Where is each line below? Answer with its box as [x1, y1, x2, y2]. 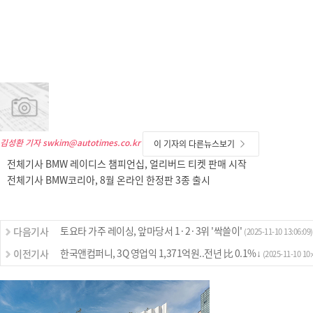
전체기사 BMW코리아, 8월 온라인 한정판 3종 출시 [7, 175, 210, 186]
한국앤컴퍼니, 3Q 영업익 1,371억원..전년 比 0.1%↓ [60, 249, 263, 259]
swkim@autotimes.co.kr [43, 138, 140, 147]
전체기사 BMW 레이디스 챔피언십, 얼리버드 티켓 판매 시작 [7, 159, 247, 170]
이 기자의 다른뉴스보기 [154, 140, 235, 149]
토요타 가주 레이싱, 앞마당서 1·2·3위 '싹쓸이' [60, 226, 244, 237]
